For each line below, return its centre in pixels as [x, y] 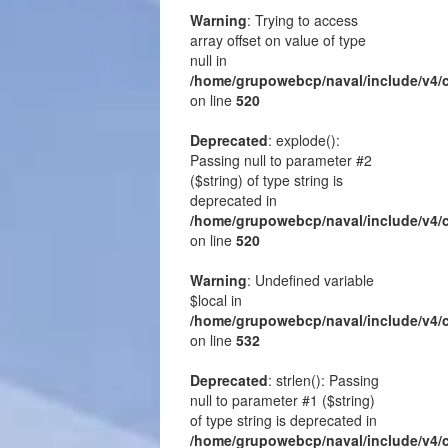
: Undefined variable [310, 279]
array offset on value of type [278, 39]
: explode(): [304, 139]
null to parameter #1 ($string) [282, 399]
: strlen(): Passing [323, 379]
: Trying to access [302, 19]
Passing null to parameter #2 [281, 159]
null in [208, 59]
